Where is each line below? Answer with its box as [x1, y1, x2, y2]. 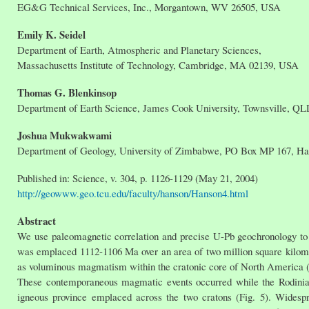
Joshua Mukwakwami [17, 128, 112, 143]
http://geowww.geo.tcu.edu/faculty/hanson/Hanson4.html [17, 186, 252, 201]
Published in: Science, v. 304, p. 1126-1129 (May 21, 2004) [17, 171, 258, 186]
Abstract [17, 213, 56, 229]
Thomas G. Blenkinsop [17, 85, 117, 101]
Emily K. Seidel [17, 27, 86, 43]
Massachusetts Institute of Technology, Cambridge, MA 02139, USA [17, 58, 299, 72]
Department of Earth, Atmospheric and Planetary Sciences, [17, 43, 261, 57]
